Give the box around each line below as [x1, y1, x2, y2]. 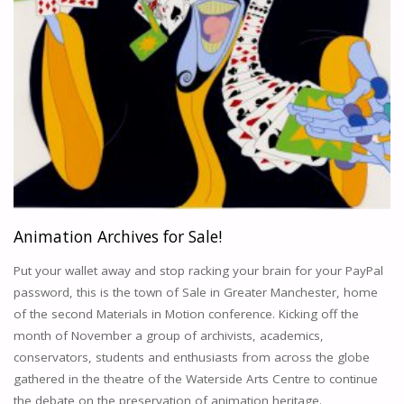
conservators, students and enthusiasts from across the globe [13, 349, 370, 366]
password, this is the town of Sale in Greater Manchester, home [13, 284, 378, 301]
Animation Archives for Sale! [13, 225, 222, 247]
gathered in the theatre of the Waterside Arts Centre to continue [13, 371, 378, 388]
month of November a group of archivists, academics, [13, 327, 324, 344]
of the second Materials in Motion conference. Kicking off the [13, 306, 359, 323]
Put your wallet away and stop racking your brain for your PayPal [13, 262, 383, 280]
